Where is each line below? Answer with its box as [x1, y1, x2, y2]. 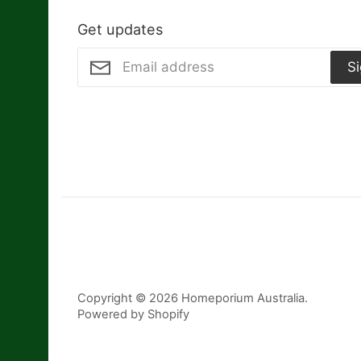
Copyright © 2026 [77, 291, 181, 306]
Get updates [77, 20, 163, 39]
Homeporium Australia [181, 291, 305, 306]
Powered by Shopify [77, 307, 189, 322]
